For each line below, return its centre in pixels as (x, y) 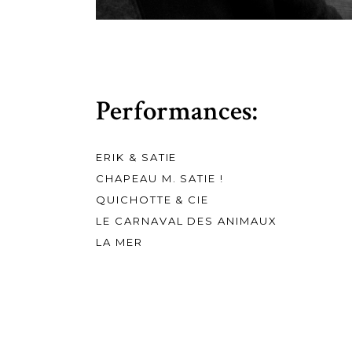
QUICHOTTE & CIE (153, 200)
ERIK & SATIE (137, 158)
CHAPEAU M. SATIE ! (160, 179)
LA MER (119, 242)
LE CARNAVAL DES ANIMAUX (187, 221)
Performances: (177, 112)
